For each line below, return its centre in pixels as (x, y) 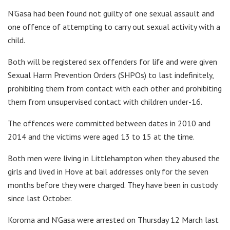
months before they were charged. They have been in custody (112, 185)
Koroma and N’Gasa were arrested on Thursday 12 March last (113, 219)
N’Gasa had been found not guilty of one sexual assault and (111, 13)
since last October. (40, 198)
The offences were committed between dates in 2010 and (109, 123)
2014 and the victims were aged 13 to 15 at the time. (101, 136)
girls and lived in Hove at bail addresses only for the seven (108, 171)
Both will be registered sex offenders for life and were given (112, 61)
